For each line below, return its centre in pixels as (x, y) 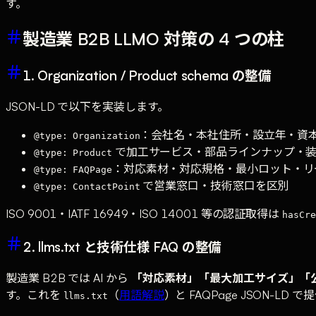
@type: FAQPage (73, 170)
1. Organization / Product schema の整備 (147, 75)
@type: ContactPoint (87, 187)
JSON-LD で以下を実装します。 (87, 107)
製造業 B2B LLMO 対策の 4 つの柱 (154, 38)
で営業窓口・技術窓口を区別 (214, 186)
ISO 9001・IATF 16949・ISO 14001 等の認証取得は (144, 214)
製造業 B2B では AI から (68, 278)
